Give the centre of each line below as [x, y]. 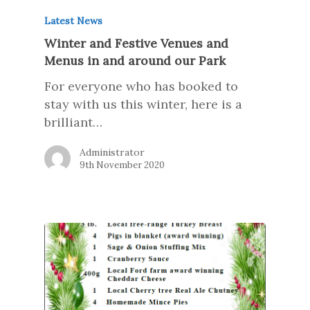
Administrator [112, 152]
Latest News [73, 21]
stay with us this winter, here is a [143, 104]
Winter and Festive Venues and [136, 43]
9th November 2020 [122, 165]
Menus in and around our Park [135, 61]
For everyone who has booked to [141, 86]
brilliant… [73, 122]
